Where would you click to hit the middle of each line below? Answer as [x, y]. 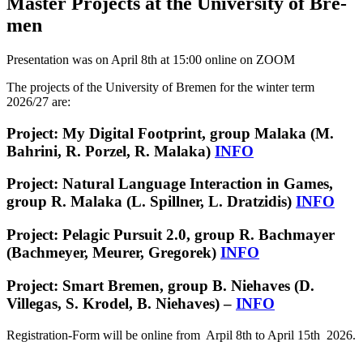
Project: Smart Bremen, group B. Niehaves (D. [160, 285]
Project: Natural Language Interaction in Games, [170, 184]
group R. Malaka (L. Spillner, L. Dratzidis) [151, 202]
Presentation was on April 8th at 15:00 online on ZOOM [151, 59]
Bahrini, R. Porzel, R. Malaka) [111, 151]
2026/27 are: [38, 101]
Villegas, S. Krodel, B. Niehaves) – [121, 303]
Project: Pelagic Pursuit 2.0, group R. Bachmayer [171, 235]
